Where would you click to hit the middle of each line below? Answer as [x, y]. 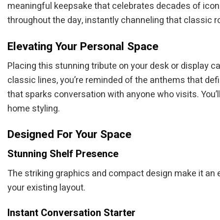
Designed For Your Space [69, 135]
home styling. [34, 109]
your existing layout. [46, 188]
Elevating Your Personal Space [83, 46]
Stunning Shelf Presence [63, 154]
